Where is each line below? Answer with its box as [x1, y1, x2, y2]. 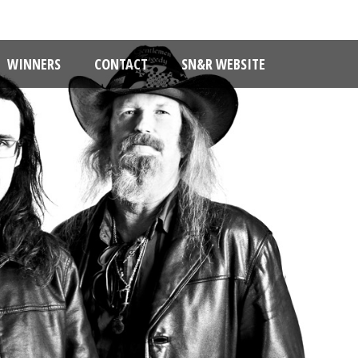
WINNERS [7, 54, 61, 74]
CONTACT [94, 54, 148, 74]
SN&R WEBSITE [181, 54, 265, 74]
